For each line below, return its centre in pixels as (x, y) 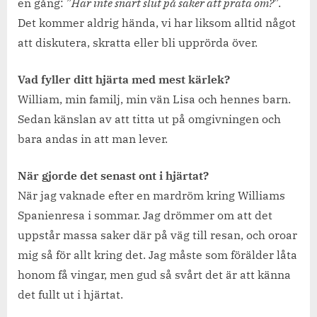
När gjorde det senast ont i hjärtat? (113, 175)
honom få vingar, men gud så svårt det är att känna (154, 274)
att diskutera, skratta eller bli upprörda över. (138, 42)
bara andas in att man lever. (93, 138)
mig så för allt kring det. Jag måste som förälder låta (157, 254)
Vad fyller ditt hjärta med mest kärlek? (124, 79)
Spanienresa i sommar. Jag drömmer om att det (145, 215)
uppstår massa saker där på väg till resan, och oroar (157, 235)
